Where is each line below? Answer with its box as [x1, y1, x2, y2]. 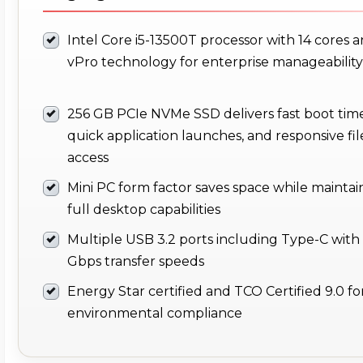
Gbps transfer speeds [67, 254, 204, 270]
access [67, 150, 109, 166]
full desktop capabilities [67, 202, 220, 218]
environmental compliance [67, 305, 242, 322]
